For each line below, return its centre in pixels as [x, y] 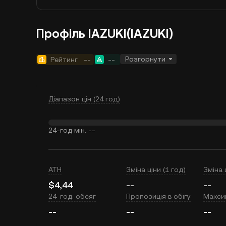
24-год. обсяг [72, 196]
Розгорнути [145, 59]
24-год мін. [67, 130]
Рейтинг [64, 60]
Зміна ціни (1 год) [156, 169]
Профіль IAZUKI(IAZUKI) [105, 34]
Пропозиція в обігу [158, 196]
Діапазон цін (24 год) [84, 99]
